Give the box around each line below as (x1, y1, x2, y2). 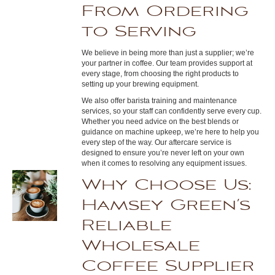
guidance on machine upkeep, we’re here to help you (82, 128, 260, 136)
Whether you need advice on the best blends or (82, 117, 239, 126)
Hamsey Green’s (82, 195, 251, 216)
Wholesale (82, 235, 201, 257)
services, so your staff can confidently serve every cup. (82, 107, 262, 115)
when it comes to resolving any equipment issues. (82, 159, 247, 168)
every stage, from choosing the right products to (82, 69, 239, 78)
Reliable (82, 215, 172, 236)
